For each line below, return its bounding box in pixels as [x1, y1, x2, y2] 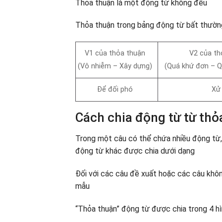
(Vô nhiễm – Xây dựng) [78, 61, 153, 70]
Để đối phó [97, 85, 133, 94]
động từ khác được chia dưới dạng [75, 146, 195, 156]
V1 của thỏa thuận [85, 49, 146, 58]
